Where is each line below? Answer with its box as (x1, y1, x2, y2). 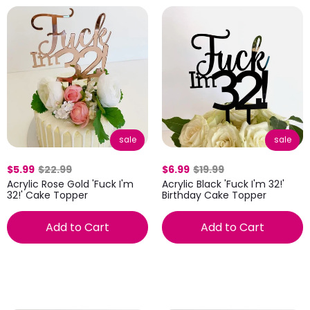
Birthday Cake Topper (162, 188, 266, 202)
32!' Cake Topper (7, 188, 88, 202)
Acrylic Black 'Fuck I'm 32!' (162, 177, 284, 191)
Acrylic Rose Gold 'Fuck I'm (7, 177, 134, 191)
